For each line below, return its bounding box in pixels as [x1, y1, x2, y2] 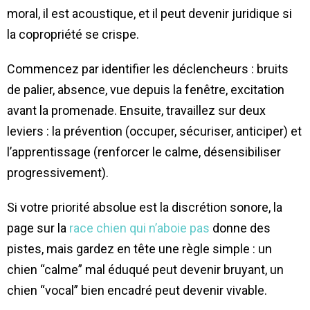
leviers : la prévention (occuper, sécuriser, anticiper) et [7, 123, 302, 138]
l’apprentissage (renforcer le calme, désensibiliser [7, 144, 281, 159]
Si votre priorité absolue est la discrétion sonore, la [7, 199, 282, 215]
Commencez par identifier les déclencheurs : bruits [7, 61, 289, 76]
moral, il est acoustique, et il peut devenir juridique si [7, 6, 292, 21]
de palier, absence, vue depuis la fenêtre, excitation [7, 82, 284, 97]
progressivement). [7, 165, 109, 180]
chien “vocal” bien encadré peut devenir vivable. [7, 282, 267, 298]
